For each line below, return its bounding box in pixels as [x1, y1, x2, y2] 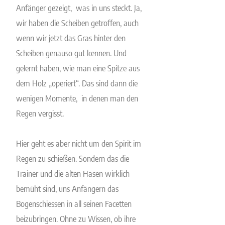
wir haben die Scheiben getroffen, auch [16, 17, 139, 28]
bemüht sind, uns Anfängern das [16, 183, 119, 194]
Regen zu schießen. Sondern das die [16, 153, 130, 164]
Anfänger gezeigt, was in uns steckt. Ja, [16, 2, 142, 13]
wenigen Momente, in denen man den [16, 92, 139, 103]
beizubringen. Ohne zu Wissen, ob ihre [16, 213, 136, 224]
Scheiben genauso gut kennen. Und [16, 47, 127, 58]
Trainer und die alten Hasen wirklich [16, 168, 130, 179]
